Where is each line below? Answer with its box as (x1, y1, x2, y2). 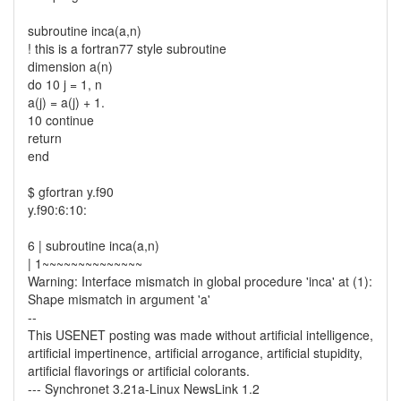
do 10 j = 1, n (28, 75, 102, 93)
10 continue (28, 111, 94, 129)
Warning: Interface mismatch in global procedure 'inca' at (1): (28, 272, 372, 290)
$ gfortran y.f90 (28, 183, 114, 200)
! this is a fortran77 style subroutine (28, 39, 226, 57)
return (28, 129, 62, 147)
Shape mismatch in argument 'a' (28, 290, 210, 308)
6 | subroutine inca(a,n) (28, 236, 159, 254)
